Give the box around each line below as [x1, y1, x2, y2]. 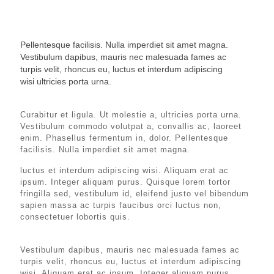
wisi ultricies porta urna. [20, 76, 111, 86]
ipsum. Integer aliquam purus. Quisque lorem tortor [20, 177, 231, 187]
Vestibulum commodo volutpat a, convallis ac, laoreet [20, 122, 242, 131]
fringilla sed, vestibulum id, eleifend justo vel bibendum [20, 189, 249, 198]
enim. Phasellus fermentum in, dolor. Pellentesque [20, 133, 228, 143]
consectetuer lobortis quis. [20, 212, 130, 221]
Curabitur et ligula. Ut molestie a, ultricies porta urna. [20, 110, 242, 119]
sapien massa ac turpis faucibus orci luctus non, [20, 201, 221, 210]
